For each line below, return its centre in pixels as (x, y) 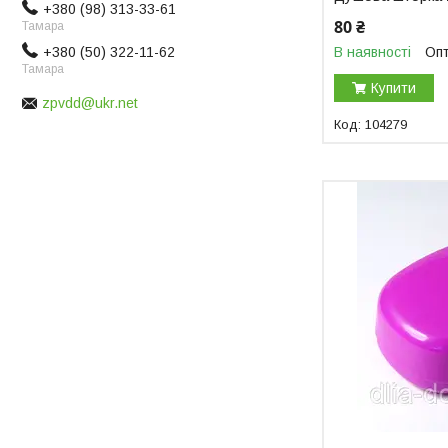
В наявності (373, 51)
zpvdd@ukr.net (90, 103)
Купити (394, 87)
